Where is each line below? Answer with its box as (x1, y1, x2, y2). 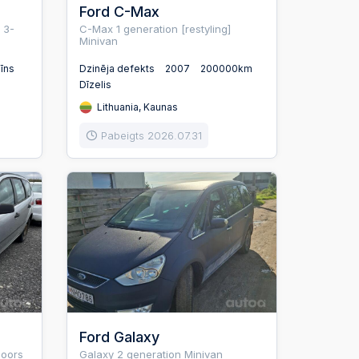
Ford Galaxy (79, 329, 160, 346)
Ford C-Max (79, 2, 160, 20)
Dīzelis (79, 79, 112, 91)
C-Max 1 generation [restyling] (79, 22, 232, 35)
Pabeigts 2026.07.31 (101, 128, 203, 142)
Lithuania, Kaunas (95, 101, 179, 114)
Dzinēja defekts (79, 63, 155, 75)
